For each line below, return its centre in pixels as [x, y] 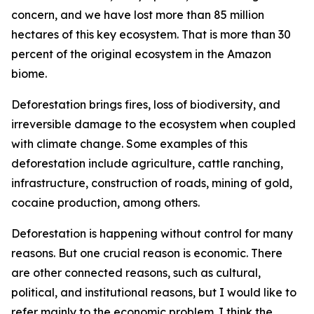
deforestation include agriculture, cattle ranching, [147, 163]
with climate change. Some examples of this [129, 144]
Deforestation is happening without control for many [152, 233]
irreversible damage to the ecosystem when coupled [153, 124]
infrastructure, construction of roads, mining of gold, [152, 183]
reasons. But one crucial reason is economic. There [147, 253]
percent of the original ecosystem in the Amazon [141, 54]
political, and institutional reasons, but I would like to [154, 292]
